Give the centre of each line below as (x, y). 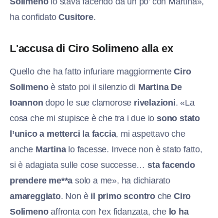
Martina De (160, 87)
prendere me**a (41, 180)
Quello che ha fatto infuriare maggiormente (92, 71)
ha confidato (34, 17)
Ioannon (27, 102)
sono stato (179, 118)
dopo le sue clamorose (89, 102)
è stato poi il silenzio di (93, 87)
